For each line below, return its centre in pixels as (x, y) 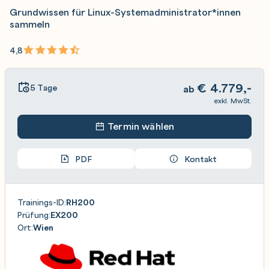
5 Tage (44, 87)
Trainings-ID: (42, 202)
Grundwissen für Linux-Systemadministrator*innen (125, 12)
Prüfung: (34, 214)
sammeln (30, 24)
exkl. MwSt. (233, 100)
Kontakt (201, 159)
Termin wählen (140, 126)
